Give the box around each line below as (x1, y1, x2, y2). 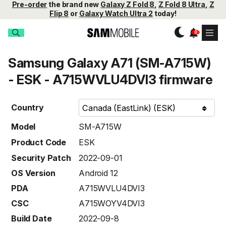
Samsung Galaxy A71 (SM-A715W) (8, 55, 211, 71)
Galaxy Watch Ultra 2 (79, 9, 153, 18)
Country (11, 102, 44, 113)
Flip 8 (49, 9, 69, 18)
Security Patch (11, 153, 71, 163)
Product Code (11, 137, 67, 148)
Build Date (11, 213, 52, 224)
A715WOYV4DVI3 (79, 198, 145, 209)
